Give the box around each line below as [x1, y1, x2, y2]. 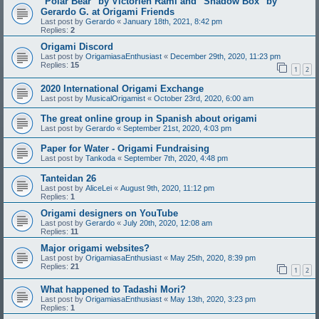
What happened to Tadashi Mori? [41, 284, 186, 296]
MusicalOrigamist [85, 93, 145, 103]
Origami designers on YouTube [41, 207, 178, 219]
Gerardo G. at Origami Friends [41, 6, 174, 17]
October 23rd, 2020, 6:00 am [154, 93, 253, 103]
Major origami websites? [41, 242, 150, 253]
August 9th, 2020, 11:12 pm [120, 183, 214, 192]
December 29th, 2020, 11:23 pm [170, 51, 281, 61]
